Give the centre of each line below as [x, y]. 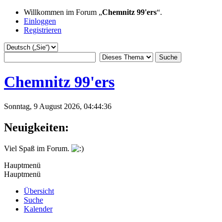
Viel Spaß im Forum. [38, 148]
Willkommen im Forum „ [63, 12]
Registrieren [43, 30]
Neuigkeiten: [36, 127]
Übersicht [39, 191]
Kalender [38, 209]
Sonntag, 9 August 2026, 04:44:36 [58, 106]
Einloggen [40, 21]
